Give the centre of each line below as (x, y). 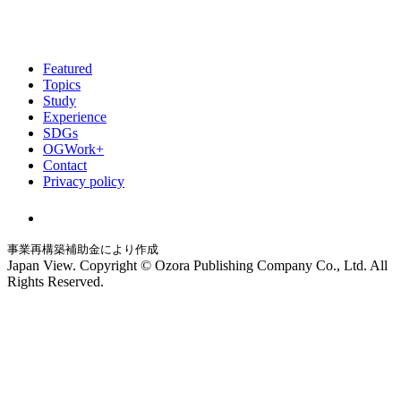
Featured (68, 68)
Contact (65, 165)
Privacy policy (84, 181)
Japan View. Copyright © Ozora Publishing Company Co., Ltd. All (197, 265)
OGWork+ (73, 149)
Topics (62, 84)
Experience (75, 116)
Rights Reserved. (55, 281)
